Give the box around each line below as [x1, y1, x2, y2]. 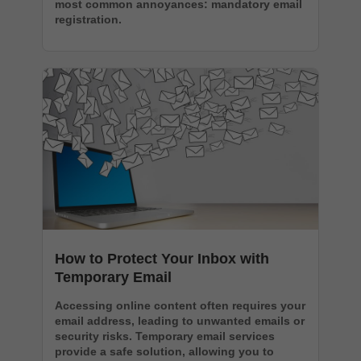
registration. [55, 12, 122, 26]
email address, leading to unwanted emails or [55, 313, 305, 327]
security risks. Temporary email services [55, 329, 275, 342]
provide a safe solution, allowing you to [55, 344, 274, 358]
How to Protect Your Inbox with [55, 250, 269, 267]
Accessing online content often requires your [55, 298, 305, 312]
